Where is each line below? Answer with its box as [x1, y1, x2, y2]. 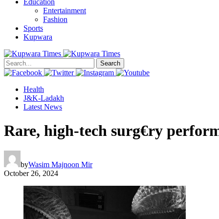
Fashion [43, 15, 67, 23]
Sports [23, 23, 43, 32]
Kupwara [23, 32, 52, 41]
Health [23, 85, 44, 93]
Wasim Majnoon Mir [28, 160, 92, 169]
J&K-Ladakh [23, 93, 64, 102]
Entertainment [43, 6, 86, 15]
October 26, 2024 [4, 169, 58, 177]
